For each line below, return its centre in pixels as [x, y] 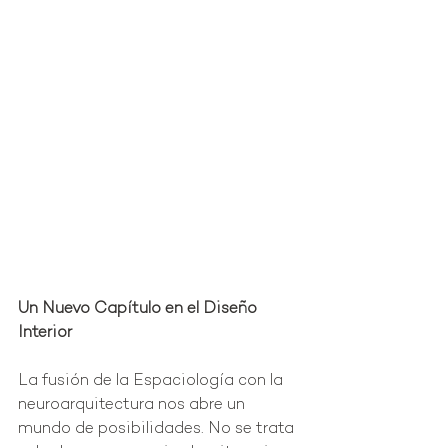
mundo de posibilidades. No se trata [158, 430]
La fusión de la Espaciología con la [152, 382]
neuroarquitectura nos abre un [133, 406]
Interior [45, 334]
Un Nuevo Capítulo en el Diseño [139, 310]
